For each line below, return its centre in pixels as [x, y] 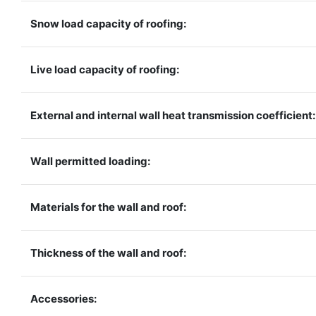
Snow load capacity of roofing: [109, 23]
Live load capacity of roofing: [105, 69]
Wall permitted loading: [91, 161]
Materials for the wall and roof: [109, 207]
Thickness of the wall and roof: [109, 253]
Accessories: [64, 298]
